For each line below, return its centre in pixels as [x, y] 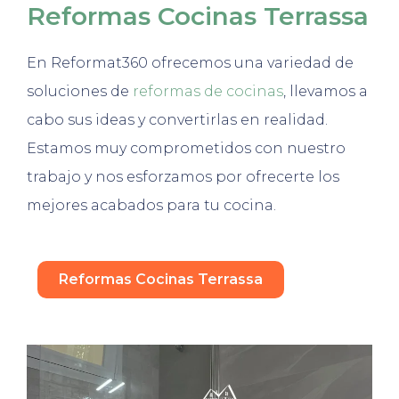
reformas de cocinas [208, 91]
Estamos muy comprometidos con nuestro [186, 148]
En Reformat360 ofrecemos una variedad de [190, 62]
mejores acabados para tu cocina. [151, 205]
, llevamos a [326, 91]
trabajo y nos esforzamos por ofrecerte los [183, 176]
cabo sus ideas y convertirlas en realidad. [177, 119]
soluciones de [80, 91]
